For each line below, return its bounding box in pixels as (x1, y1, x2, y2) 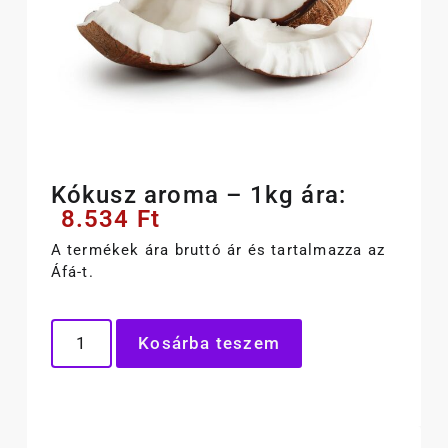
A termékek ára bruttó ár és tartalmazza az (50, 240, 385, 259)
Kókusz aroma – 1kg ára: (50, 181, 347, 210)
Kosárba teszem (138, 333, 281, 354)
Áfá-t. (50, 262, 94, 281)
